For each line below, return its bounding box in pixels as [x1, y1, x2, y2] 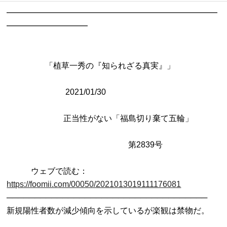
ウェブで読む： [7, 166, 88, 175]
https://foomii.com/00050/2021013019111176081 [7, 179, 181, 188]
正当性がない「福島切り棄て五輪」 [7, 113, 29, 123]
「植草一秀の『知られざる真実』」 [7, 61, 46, 70]
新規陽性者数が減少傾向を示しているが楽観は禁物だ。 [7, 206, 210, 215]
